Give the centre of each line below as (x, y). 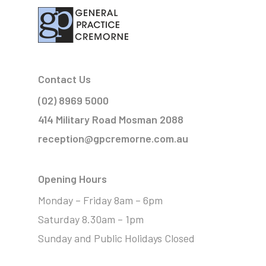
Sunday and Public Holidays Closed (116, 238)
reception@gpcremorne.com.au (113, 138)
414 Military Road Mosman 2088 (111, 119)
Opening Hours (72, 179)
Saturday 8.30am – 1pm (91, 219)
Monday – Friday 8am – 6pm (100, 200)
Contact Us (64, 79)
